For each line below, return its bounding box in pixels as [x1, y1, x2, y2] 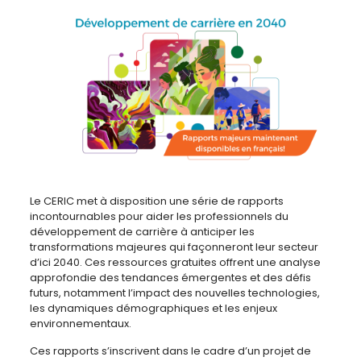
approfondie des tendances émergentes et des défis [29, 269, 311, 285]
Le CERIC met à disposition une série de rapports [29, 193, 284, 209]
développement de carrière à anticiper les [29, 223, 255, 239]
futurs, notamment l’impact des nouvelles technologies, [29, 284, 320, 301]
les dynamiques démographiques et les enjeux [29, 300, 277, 316]
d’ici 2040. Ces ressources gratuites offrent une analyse [29, 254, 321, 270]
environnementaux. [29, 315, 131, 331]
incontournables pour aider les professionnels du [29, 208, 288, 224]
